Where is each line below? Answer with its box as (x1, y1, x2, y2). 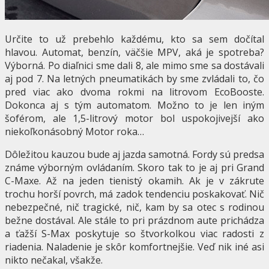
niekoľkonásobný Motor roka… (5, 125, 144, 139)
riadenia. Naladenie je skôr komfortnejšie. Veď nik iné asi (5, 240, 264, 254)
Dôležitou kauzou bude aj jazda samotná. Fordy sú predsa (5, 148, 264, 162)
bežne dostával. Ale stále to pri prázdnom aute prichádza (5, 214, 264, 228)
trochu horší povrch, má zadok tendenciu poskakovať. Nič (5, 187, 264, 201)
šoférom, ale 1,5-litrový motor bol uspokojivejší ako (5, 112, 264, 125)
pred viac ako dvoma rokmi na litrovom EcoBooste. (5, 85, 264, 99)
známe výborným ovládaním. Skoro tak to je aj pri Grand (5, 161, 264, 175)
